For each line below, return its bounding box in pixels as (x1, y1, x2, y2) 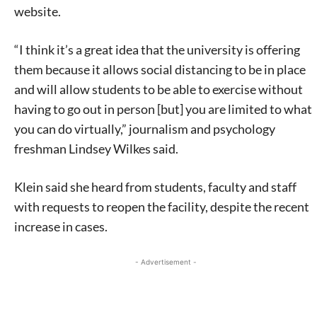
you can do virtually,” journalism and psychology (14, 120, 275, 137)
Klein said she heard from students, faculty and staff (14, 178, 296, 195)
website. (14, 3, 61, 19)
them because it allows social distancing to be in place (14, 61, 306, 77)
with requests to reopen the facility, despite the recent (14, 198, 309, 214)
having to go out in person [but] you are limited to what (14, 100, 312, 117)
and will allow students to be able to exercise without (14, 81, 303, 97)
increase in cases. (14, 218, 108, 234)
